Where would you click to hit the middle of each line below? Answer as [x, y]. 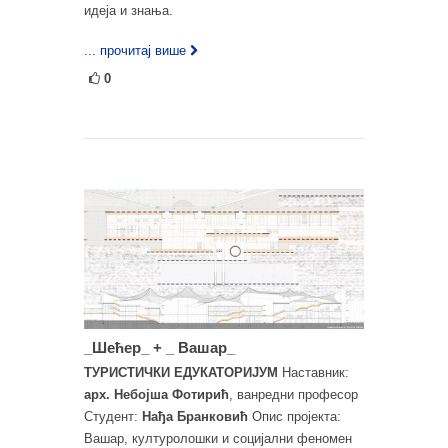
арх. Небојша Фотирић [156, 394]
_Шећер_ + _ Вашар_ [159, 347]
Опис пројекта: [294, 416]
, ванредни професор [293, 394]
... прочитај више [135, 50]
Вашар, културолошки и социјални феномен [218, 438]
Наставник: [313, 372]
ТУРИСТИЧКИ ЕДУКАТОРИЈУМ [181, 372]
